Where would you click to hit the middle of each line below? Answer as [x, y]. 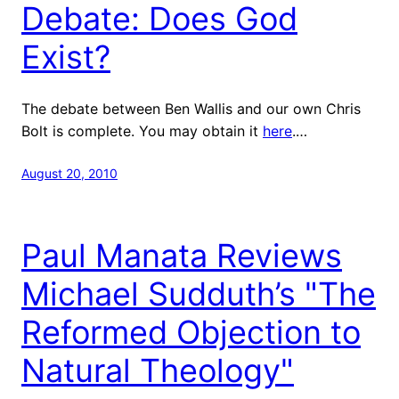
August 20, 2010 [69, 173]
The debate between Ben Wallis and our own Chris [191, 108]
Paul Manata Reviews [182, 255]
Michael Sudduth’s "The [199, 293]
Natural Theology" [158, 370]
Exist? [66, 57]
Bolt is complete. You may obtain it [142, 130]
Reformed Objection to [191, 332]
